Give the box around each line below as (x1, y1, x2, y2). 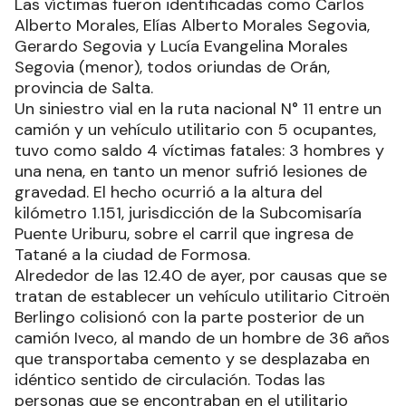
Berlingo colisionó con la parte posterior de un (14, 305, 364, 328)
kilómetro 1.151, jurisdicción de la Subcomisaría (14, 201, 362, 224)
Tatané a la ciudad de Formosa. (14, 243, 250, 266)
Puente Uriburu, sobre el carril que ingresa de (14, 222, 353, 245)
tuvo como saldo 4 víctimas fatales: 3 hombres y (14, 139, 384, 161)
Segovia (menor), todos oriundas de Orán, (14, 55, 330, 78)
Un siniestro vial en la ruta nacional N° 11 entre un (14, 97, 382, 120)
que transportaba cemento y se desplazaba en (14, 347, 370, 370)
